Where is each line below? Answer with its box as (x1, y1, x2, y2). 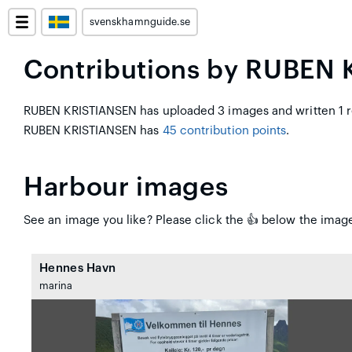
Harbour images (24, 174, 229, 200)
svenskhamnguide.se (90, 17, 191, 27)
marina (39, 281, 73, 291)
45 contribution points (162, 125, 287, 137)
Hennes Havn (39, 262, 116, 274)
